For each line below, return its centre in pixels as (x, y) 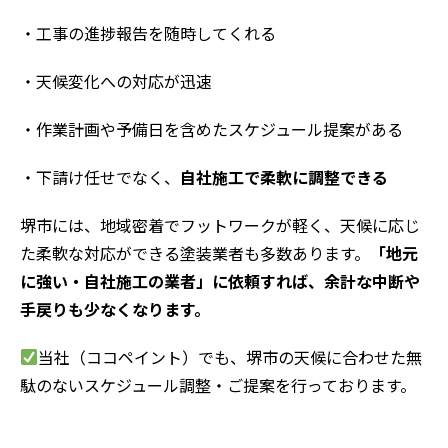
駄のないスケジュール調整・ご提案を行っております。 (218, 386)
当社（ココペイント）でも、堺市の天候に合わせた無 (230, 358)
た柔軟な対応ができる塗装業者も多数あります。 (195, 254)
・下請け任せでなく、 (100, 178)
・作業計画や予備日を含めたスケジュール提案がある (211, 130)
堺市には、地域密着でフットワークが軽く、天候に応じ (220, 226)
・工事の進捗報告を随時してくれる (148, 34)
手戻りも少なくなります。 (115, 310)
